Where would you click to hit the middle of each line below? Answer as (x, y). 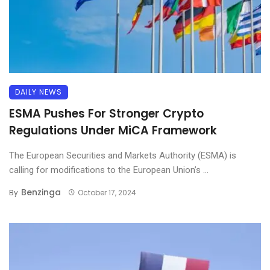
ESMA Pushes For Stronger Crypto (106, 113)
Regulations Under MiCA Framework (113, 130)
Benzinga (41, 192)
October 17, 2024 (107, 192)
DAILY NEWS (39, 92)
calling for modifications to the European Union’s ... (109, 170)
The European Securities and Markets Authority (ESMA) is (123, 155)
